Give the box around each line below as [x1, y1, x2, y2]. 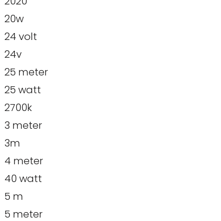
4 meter [4, 154, 43, 168]
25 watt [4, 83, 41, 97]
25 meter [4, 65, 48, 79]
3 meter [4, 118, 42, 133]
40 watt [4, 172, 42, 186]
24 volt [4, 30, 37, 44]
